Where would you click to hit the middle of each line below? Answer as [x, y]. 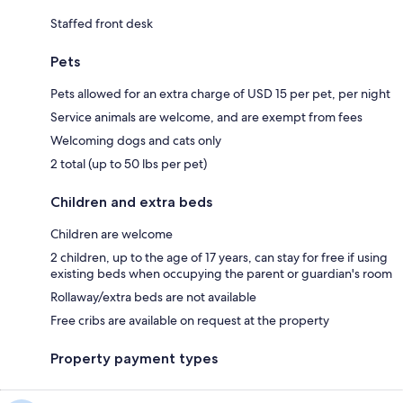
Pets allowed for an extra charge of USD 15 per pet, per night [220, 93]
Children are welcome [112, 233]
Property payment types [134, 358]
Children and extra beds [131, 201]
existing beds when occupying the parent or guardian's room [221, 273]
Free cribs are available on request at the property [190, 320]
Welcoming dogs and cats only [136, 140]
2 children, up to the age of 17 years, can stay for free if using [219, 257]
